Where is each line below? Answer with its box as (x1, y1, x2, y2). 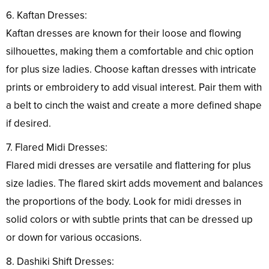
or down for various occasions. (6, 231, 142, 244)
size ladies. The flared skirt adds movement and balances (6, 177, 263, 190)
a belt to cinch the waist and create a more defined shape (6, 98, 262, 112)
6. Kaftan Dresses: (6, 8, 87, 22)
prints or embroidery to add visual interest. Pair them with (6, 80, 262, 94)
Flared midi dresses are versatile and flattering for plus (6, 159, 251, 172)
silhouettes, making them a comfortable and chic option (6, 44, 253, 58)
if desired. (6, 116, 51, 130)
